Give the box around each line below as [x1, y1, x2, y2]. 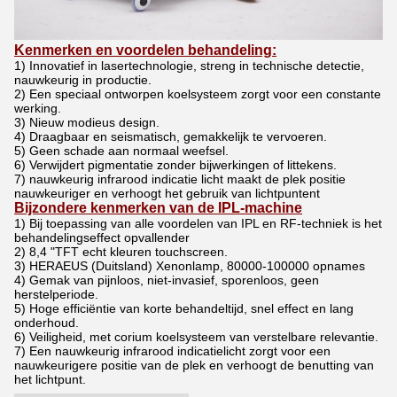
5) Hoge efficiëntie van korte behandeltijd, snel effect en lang [14, 301, 354, 316]
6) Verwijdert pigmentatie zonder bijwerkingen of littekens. [14, 158, 337, 173]
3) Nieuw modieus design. [14, 115, 160, 130]
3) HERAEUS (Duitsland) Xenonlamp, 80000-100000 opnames [14, 259, 365, 274]
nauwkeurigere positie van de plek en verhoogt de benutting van [14, 358, 374, 373]
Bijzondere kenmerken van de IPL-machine [14, 200, 302, 216]
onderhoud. [14, 315, 79, 331]
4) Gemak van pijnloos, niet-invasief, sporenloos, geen [14, 273, 319, 288]
